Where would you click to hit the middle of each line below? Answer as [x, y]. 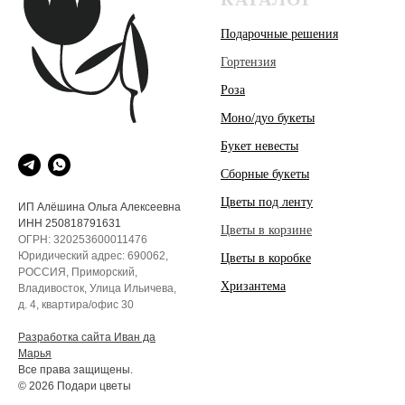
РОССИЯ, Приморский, [78, 273]
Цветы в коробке [266, 259]
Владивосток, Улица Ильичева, [97, 289]
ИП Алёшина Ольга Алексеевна [99, 207]
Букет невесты [259, 146]
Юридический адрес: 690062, [93, 256]
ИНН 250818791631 [70, 224]
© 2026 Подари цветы [75, 386]
